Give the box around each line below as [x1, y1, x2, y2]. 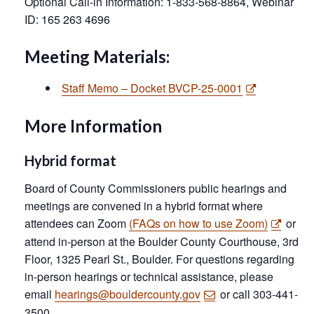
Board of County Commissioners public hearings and [25, 179, 287, 196]
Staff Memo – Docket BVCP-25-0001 [62, 79, 243, 96]
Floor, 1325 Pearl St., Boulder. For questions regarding [25, 250, 294, 267]
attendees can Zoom [25, 214, 129, 231]
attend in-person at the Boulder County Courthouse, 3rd [25, 233, 299, 250]
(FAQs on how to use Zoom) [129, 214, 268, 231]
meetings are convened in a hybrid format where [25, 197, 263, 214]
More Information [25, 115, 162, 136]
